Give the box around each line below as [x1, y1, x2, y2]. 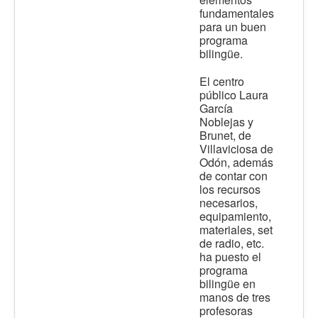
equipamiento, [199, 208, 271, 225]
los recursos [199, 181, 261, 198]
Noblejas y [199, 114, 253, 131]
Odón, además [199, 154, 273, 171]
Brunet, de [199, 127, 251, 144]
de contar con [199, 168, 268, 185]
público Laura [199, 87, 268, 104]
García [199, 100, 233, 117]
